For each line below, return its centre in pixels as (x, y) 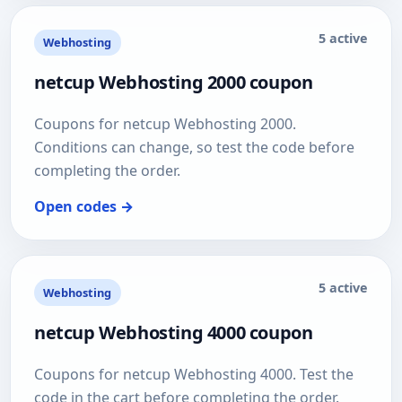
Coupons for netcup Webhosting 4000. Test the (194, 374)
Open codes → (84, 207)
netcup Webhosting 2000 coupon (174, 83)
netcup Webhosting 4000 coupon (174, 332)
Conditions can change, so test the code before (194, 148)
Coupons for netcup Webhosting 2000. (165, 124)
